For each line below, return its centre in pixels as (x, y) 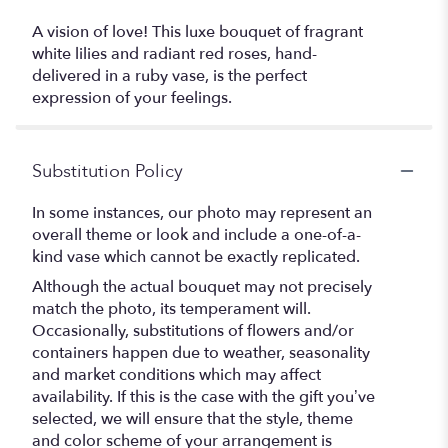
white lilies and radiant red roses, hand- (174, 53)
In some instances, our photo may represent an (202, 212)
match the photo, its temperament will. (171, 308)
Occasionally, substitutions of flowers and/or (193, 330)
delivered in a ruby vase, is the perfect (169, 75)
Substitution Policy (107, 171)
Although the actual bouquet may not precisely (202, 286)
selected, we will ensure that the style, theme (192, 418)
